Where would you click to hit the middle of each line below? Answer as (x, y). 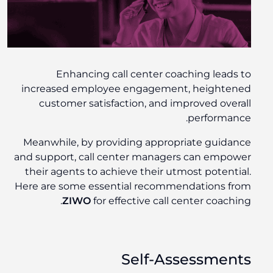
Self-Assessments (189, 260)
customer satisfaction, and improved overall (147, 104)
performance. (222, 118)
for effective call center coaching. (173, 201)
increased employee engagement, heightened (139, 89)
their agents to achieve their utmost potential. (140, 172)
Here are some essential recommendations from (135, 186)
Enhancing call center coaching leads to (156, 74)
